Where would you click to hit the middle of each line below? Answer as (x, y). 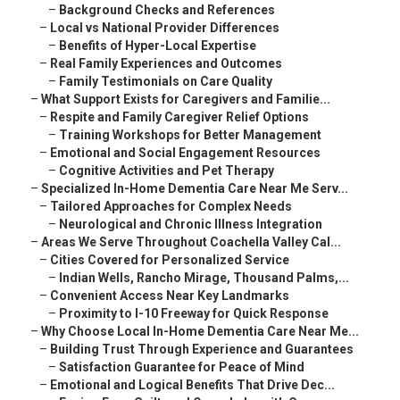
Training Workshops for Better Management (190, 135)
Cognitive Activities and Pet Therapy (167, 171)
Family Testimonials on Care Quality (166, 82)
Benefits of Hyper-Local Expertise (158, 46)
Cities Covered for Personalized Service (170, 260)
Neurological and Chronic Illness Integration (191, 225)
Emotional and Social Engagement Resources (185, 153)
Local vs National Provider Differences (165, 28)
